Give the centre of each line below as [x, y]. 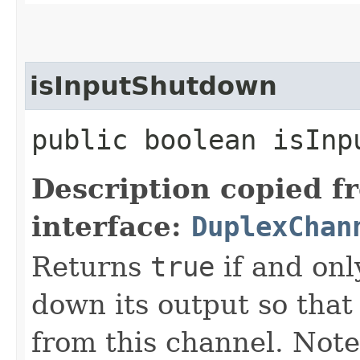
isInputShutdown [153, 86]
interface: [111, 226]
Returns [91, 266]
